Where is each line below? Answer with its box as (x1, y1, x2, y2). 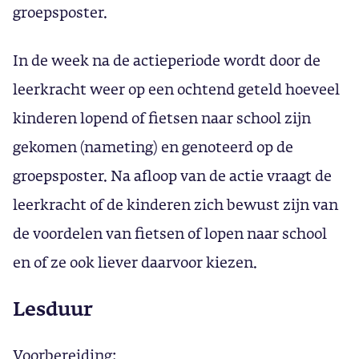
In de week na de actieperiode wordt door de (13, 50, 321, 71)
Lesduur (13, 295, 93, 322)
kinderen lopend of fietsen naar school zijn (13, 107, 311, 128)
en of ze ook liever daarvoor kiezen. (13, 252, 257, 272)
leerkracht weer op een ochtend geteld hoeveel (13, 79, 340, 99)
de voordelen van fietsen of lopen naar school (13, 223, 327, 244)
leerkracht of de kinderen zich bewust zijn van (13, 194, 338, 215)
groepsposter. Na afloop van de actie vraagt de (13, 165, 332, 186)
